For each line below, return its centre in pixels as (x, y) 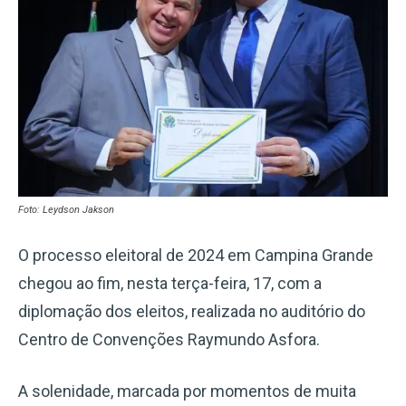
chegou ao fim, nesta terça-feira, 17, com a (170, 283)
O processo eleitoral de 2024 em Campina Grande (196, 255)
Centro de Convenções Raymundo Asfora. (169, 339)
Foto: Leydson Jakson (66, 209)
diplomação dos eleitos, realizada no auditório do (192, 311)
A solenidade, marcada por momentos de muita (187, 391)
